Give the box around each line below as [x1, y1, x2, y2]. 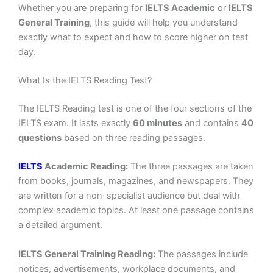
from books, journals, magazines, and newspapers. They [18, 175, 253, 187]
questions [18, 132, 62, 143]
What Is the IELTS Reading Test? [18, 75, 152, 87]
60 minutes [133, 117, 182, 129]
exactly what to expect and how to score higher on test [18, 31, 248, 43]
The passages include [155, 248, 248, 260]
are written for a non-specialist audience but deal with [18, 190, 240, 202]
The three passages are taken [128, 161, 253, 172]
